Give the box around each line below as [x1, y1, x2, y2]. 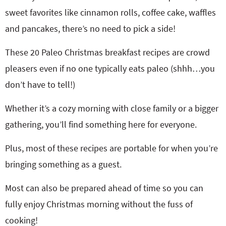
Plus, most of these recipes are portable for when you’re [5, 142, 218, 154]
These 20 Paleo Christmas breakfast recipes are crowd [5, 46, 210, 58]
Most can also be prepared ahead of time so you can [5, 182, 203, 194]
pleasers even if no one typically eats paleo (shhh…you [5, 63, 215, 74]
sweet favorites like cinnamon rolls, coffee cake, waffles [5, 7, 216, 18]
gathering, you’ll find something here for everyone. [5, 119, 197, 130]
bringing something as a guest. [5, 158, 122, 170]
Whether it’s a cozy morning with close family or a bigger [5, 102, 218, 114]
